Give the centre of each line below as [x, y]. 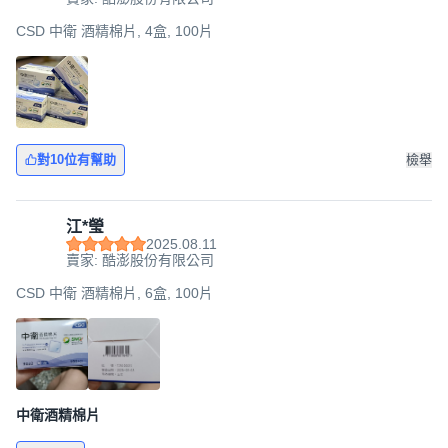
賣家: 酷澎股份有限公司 [140, 260]
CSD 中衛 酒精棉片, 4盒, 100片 [114, 31]
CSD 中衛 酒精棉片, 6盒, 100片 [114, 293]
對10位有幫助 [76, 159]
